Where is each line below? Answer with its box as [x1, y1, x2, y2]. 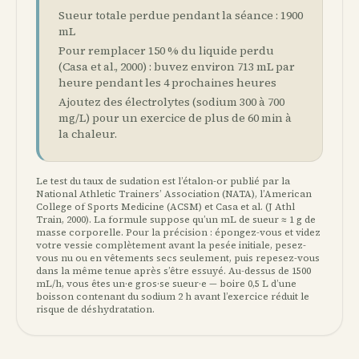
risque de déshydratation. [36, 303, 155, 316]
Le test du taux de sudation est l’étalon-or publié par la [36, 175, 290, 188]
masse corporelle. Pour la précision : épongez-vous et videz [36, 226, 321, 239]
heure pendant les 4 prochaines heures [58, 75, 276, 91]
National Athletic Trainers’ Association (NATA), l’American [36, 188, 312, 200]
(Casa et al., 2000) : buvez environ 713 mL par [58, 58, 295, 75]
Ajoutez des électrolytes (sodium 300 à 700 [58, 94, 284, 110]
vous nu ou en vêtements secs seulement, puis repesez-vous [36, 252, 320, 264]
